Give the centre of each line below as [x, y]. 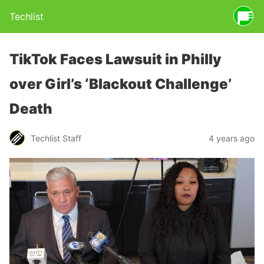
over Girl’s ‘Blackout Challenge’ [121, 84]
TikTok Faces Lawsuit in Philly [115, 59]
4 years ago [232, 138]
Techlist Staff [56, 138]
